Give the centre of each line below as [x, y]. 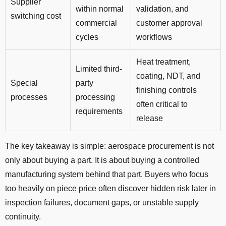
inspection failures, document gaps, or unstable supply [102, 203]
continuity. [23, 217]
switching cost [36, 16]
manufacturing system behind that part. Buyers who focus [107, 175]
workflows [154, 37]
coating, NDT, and [168, 76]
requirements [99, 111]
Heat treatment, [163, 62]
